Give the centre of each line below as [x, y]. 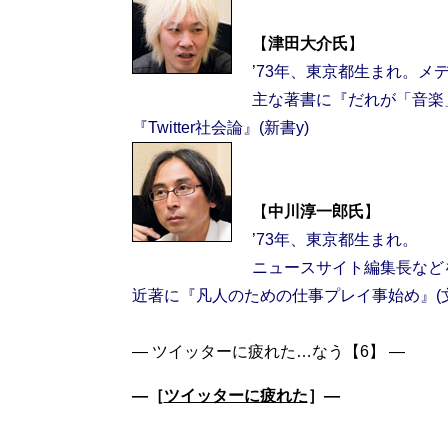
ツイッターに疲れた [235, 395]
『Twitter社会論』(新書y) [220, 127]
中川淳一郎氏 [315, 211]
